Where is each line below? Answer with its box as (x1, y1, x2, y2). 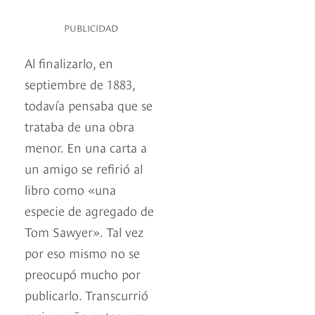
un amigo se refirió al (25, 159, 143, 177)
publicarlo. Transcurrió (25, 285, 148, 304)
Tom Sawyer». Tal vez (25, 222, 143, 240)
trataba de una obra (25, 117, 134, 135)
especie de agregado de (25, 201, 154, 219)
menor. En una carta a (25, 138, 147, 156)
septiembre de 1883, (25, 75, 135, 93)
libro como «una (25, 180, 116, 198)
